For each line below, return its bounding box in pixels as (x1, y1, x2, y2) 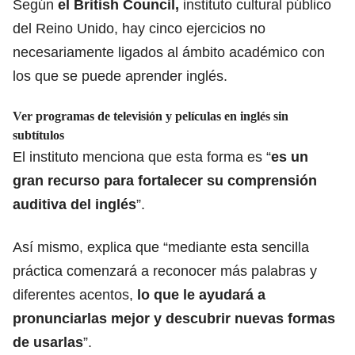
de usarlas (13, 334, 83, 350)
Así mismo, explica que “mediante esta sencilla (13, 239, 309, 255)
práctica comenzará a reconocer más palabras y (13, 262, 317, 279)
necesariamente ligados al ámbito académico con (13, 44, 325, 60)
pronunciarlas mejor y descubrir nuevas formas (13, 310, 335, 326)
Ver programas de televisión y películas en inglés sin (13, 109, 288, 123)
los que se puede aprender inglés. (13, 67, 227, 84)
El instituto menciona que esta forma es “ (13, 148, 271, 165)
